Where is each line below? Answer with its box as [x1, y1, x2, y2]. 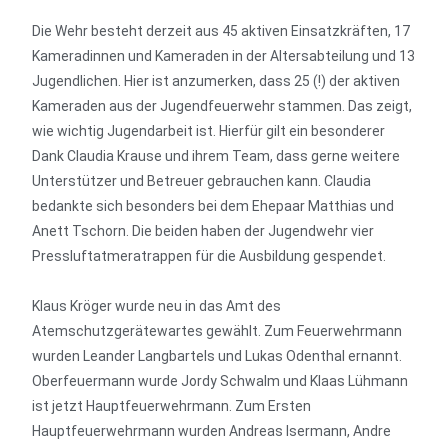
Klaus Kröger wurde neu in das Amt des [32, 298, 282, 314]
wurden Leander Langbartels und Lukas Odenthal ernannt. [32, 348, 403, 364]
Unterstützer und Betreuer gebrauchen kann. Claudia [32, 173, 372, 189]
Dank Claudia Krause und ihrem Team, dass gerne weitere [32, 148, 401, 164]
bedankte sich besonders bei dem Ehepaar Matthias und [32, 198, 395, 214]
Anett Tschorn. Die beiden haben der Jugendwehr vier [32, 223, 375, 239]
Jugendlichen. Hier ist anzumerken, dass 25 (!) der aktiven [32, 73, 401, 89]
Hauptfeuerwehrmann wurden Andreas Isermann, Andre [32, 423, 392, 439]
